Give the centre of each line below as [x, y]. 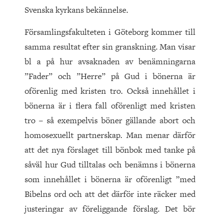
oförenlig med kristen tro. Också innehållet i [110, 91]
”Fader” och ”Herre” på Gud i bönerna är [110, 76]
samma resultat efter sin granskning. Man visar [110, 47]
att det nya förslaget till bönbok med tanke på [110, 150]
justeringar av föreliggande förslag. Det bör [110, 209]
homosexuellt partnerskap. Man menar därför [110, 135]
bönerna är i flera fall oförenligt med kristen [110, 106]
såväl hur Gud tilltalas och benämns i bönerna [110, 165]
